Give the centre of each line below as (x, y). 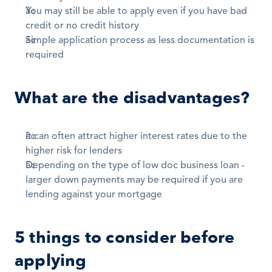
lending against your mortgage (94, 195)
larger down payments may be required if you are (134, 180)
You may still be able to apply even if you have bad (136, 12)
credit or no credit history (82, 26)
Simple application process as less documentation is (140, 41)
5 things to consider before (125, 238)
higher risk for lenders (74, 151)
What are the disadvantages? (132, 98)
